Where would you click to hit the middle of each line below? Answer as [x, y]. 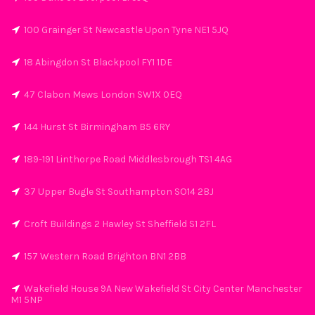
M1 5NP [27, 300]
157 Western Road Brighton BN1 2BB [105, 256]
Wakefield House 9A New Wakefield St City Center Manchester [163, 289]
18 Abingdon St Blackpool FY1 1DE [98, 62]
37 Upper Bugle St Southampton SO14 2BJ [119, 192]
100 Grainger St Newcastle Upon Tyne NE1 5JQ [126, 30]
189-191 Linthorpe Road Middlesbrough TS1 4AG [128, 159]
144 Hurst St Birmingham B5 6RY [97, 127]
